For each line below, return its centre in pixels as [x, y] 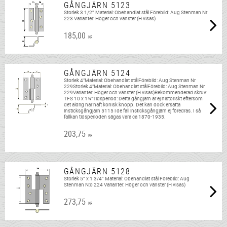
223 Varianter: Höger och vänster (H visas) [109, 19]
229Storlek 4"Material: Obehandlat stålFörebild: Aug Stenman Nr [134, 87]
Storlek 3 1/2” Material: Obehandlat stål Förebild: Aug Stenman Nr [135, 13]
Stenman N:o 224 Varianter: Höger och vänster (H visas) [124, 185]
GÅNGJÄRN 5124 [97, 73]
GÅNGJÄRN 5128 [97, 172]
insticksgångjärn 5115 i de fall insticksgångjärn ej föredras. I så [132, 111]
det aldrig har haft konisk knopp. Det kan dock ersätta [122, 105]
